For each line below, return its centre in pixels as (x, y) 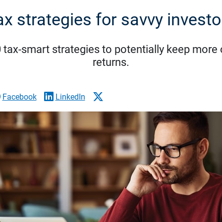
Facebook (19, 97)
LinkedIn (70, 97)
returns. (111, 62)
